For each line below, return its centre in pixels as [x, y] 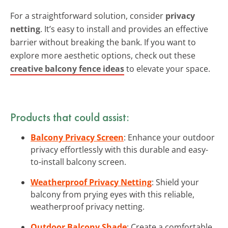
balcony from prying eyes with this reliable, [112, 194]
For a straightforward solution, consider [88, 16]
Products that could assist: [70, 117]
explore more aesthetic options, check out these [103, 55]
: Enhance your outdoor [169, 137]
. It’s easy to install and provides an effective [124, 29]
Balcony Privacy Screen [77, 137]
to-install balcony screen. [78, 162]
